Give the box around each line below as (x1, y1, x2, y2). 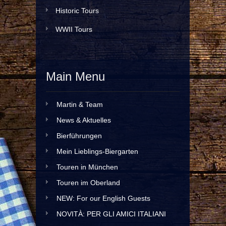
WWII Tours (55, 25, 92, 33)
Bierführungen (56, 132, 102, 140)
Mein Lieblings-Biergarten (56, 147, 138, 155)
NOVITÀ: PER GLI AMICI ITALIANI (56, 210, 166, 218)
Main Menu (46, 70, 105, 83)
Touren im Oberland (56, 179, 120, 187)
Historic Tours (55, 7, 99, 15)
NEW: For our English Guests (56, 194, 150, 202)
